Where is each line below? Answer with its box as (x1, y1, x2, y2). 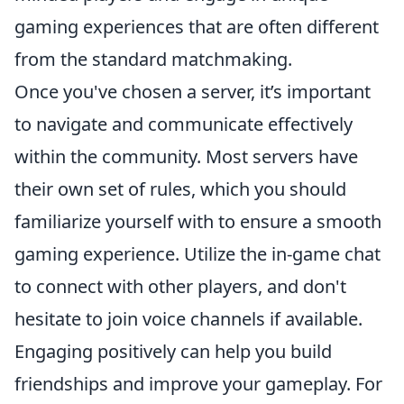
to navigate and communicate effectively (14, 112, 353, 136)
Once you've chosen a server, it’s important (14, 79, 371, 104)
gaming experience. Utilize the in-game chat (14, 242, 381, 266)
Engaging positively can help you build (14, 339, 332, 363)
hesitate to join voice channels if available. (14, 307, 363, 331)
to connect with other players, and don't (14, 274, 346, 298)
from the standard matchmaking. (14, 47, 292, 71)
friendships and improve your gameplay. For (14, 372, 382, 396)
